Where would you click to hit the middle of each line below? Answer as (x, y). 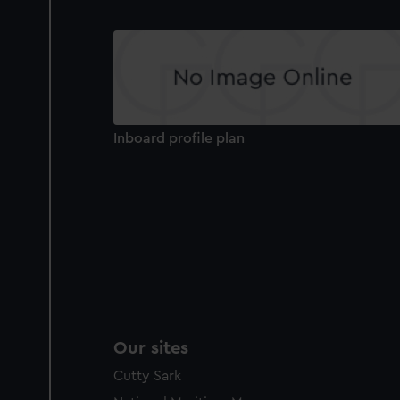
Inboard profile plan (179, 138)
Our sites (151, 349)
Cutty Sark (147, 376)
